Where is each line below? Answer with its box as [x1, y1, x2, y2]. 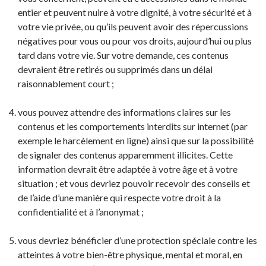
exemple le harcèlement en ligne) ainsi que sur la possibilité [18, 135, 254, 146]
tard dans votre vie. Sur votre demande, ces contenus [18, 49, 229, 61]
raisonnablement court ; [18, 78, 114, 89]
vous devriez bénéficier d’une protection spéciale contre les [18, 235, 257, 246]
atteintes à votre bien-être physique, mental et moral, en [18, 249, 242, 260]
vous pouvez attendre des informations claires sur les [18, 106, 231, 118]
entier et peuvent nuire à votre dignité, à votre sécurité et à [18, 7, 252, 18]
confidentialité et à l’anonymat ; [18, 206, 144, 217]
